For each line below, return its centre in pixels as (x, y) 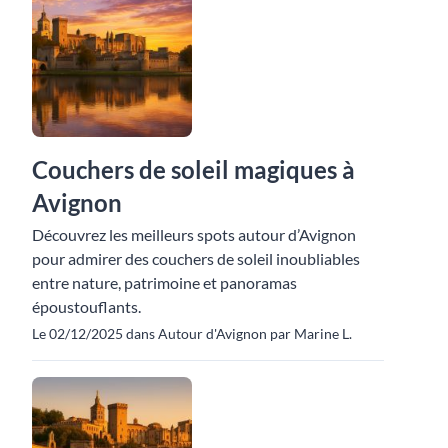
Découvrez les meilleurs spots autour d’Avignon (194, 235)
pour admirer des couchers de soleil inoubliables (196, 259)
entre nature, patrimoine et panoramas (164, 283)
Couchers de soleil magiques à (193, 170)
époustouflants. (86, 307)
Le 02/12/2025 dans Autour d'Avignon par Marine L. (192, 334)
